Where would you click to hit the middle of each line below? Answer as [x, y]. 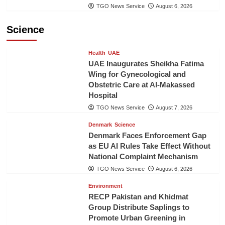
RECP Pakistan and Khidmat [138, 197]
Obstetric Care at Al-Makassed [141, 85]
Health [97, 53]
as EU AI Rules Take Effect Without [149, 146]
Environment [105, 186]
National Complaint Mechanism [143, 157]
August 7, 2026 [174, 108]
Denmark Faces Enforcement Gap [147, 136]
